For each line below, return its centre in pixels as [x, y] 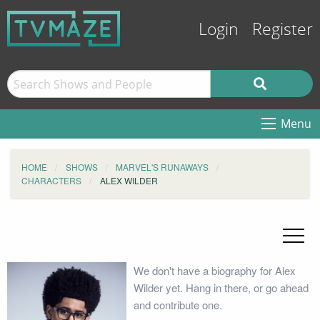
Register [282, 30]
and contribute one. [177, 305]
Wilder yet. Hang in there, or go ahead [221, 287]
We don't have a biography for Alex [214, 270]
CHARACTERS [51, 180]
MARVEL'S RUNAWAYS [162, 167]
